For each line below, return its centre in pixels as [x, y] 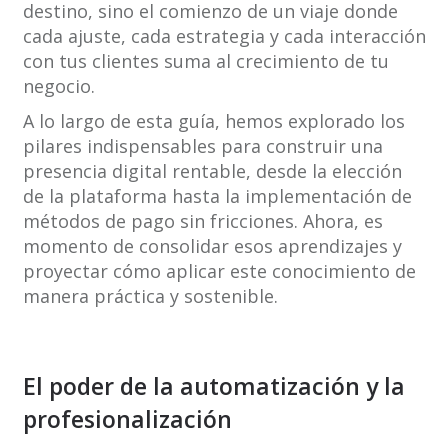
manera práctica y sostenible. [150, 296]
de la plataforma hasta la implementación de [217, 196]
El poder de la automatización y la [213, 386]
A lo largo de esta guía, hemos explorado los [213, 121]
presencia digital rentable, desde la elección [212, 171]
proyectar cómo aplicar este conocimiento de [219, 271]
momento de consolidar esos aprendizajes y [212, 246]
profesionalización [127, 419]
